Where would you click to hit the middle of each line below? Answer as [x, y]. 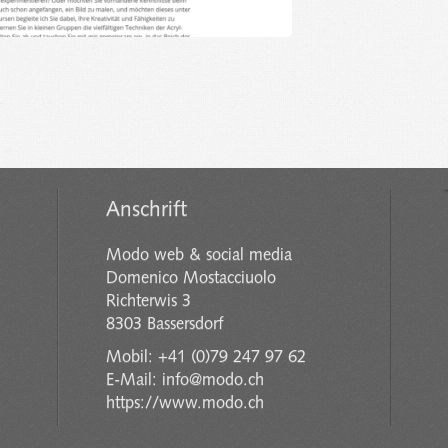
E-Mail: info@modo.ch [185, 380]
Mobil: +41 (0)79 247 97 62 [206, 357]
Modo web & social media [199, 255]
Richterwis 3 [149, 301]
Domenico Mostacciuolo [191, 278]
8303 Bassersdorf [165, 324]
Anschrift [147, 210]
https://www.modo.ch [185, 403]
